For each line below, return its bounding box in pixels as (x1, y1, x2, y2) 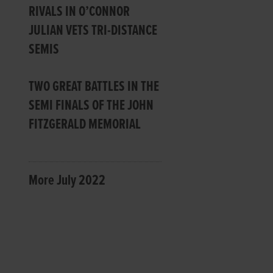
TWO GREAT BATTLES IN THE (29, 77, 160, 96)
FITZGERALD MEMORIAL (29, 115, 141, 134)
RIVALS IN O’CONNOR (29, 2, 130, 21)
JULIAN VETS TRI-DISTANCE (29, 21, 158, 40)
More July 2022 (29, 171, 106, 190)
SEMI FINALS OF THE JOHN (29, 96, 154, 115)
